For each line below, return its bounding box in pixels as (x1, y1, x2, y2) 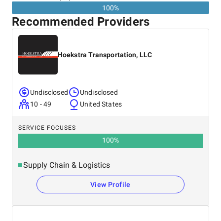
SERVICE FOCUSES (18, 124, 76, 131)
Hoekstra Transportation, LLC (58, 51, 152, 59)
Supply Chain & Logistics (23, 160, 110, 170)
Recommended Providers (12, 15, 150, 29)
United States (79, 100, 122, 108)
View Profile (90, 181, 131, 188)
